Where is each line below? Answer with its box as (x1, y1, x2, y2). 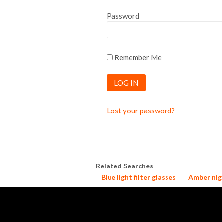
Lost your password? (106, 106, 175, 115)
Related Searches (96, 161, 153, 170)
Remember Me (112, 53, 162, 62)
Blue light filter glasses (101, 172, 176, 181)
